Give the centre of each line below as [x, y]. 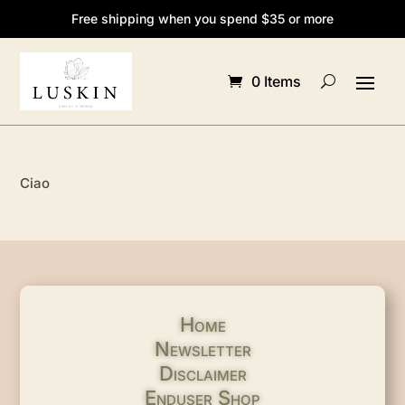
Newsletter [202, 348]
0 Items [276, 81]
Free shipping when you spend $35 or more [202, 19]
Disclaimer [202, 373]
